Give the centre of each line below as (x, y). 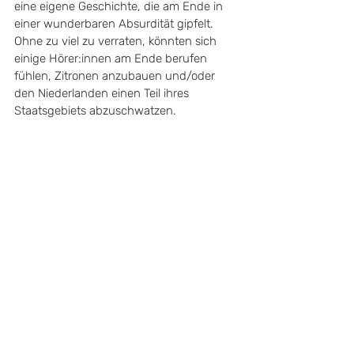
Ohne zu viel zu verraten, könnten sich (117, 41)
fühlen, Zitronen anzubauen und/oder (116, 76)
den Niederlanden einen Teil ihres (103, 93)
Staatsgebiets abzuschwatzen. (97, 111)
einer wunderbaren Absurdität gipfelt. (115, 24)
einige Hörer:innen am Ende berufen (112, 58)
